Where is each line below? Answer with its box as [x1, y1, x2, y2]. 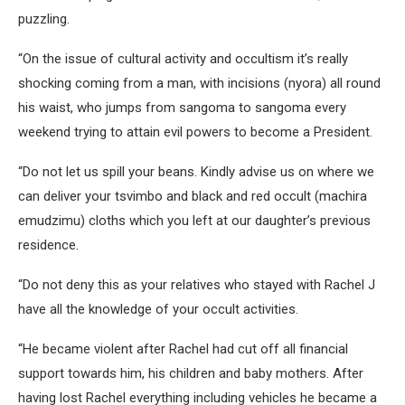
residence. [18, 236, 79, 253]
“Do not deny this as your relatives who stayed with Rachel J [18, 276, 375, 293]
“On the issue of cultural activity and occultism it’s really [18, 50, 348, 67]
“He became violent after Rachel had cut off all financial [18, 340, 348, 357]
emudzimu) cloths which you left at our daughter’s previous [18, 212, 371, 229]
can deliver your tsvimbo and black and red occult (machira [18, 187, 367, 204]
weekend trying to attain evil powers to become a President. [18, 123, 372, 140]
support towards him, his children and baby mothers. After [18, 364, 363, 381]
